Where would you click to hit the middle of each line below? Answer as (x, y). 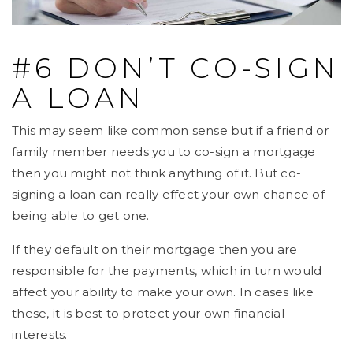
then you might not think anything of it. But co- (156, 173)
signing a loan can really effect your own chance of (168, 194)
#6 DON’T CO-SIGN (175, 68)
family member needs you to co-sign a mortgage (164, 151)
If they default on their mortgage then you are (155, 249)
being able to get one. (81, 215)
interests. (40, 334)
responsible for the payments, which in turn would (167, 270)
